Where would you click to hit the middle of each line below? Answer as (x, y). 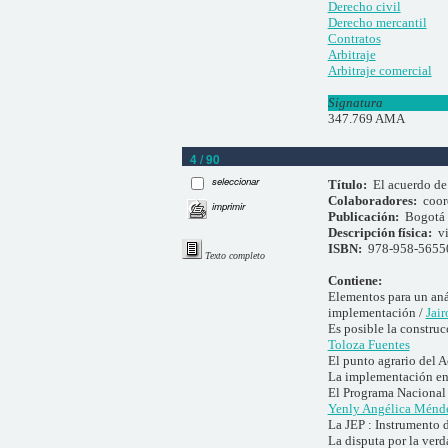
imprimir (229, 206)
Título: (350, 184)
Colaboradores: (375, 200)
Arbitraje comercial (379, 71)
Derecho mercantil (377, 23)
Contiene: (354, 280)
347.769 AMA (366, 119)
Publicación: (366, 216)
